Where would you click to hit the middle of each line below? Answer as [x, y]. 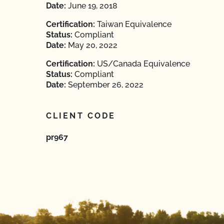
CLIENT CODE [81, 116]
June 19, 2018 [92, 6]
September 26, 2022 [105, 85]
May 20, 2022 [92, 45]
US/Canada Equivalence [142, 64]
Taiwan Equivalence [133, 24]
